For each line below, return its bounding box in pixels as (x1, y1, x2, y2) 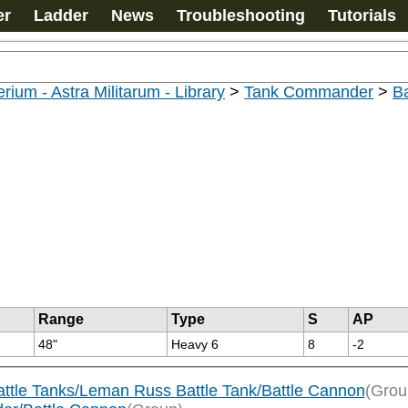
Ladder (34, 6, 88, 25)
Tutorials (328, 6, 396, 25)
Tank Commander (244, 83, 373, 101)
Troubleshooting (177, 6, 305, 25)
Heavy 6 (171, 337, 219, 352)
